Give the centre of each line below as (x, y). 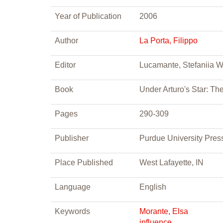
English (153, 187)
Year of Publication (88, 16)
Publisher (72, 138)
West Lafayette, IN (171, 163)
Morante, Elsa (164, 211)
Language (73, 187)
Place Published (84, 163)
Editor (65, 65)
